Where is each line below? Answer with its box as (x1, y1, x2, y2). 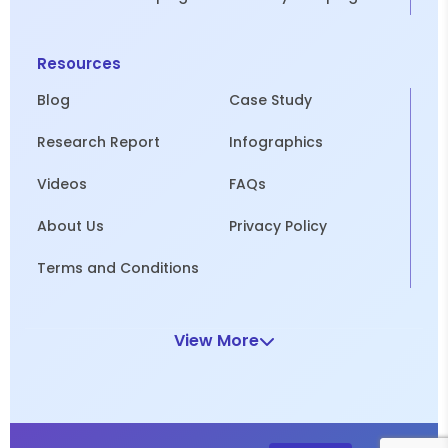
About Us (37, 216, 104, 237)
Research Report (37, 132, 160, 153)
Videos (37, 174, 87, 195)
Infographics (228, 132, 323, 153)
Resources (37, 53, 121, 75)
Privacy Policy (228, 216, 327, 237)
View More (173, 329, 259, 353)
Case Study (228, 90, 312, 111)
